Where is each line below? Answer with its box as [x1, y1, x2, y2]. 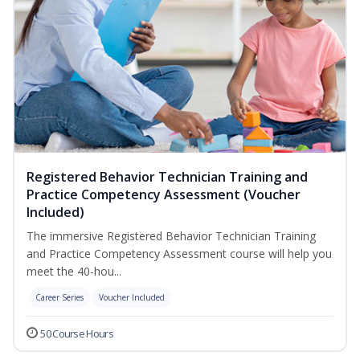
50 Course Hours [40, 326, 113, 342]
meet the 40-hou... [27, 264, 121, 280]
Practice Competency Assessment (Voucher [27, 186, 301, 204]
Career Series [35, 292, 84, 304]
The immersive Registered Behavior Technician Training [27, 228, 316, 244]
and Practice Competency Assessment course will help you [27, 246, 332, 262]
